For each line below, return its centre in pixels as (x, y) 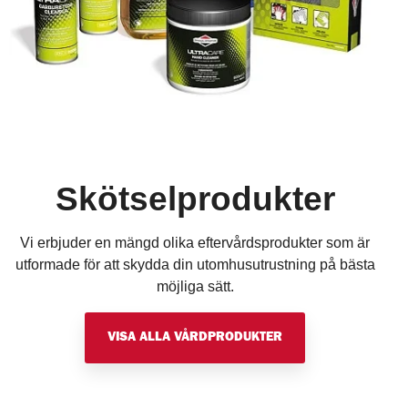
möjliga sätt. (195, 286)
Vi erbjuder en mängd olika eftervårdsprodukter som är (195, 242)
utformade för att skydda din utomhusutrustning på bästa (195, 264)
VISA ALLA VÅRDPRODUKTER (195, 337)
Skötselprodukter (195, 199)
